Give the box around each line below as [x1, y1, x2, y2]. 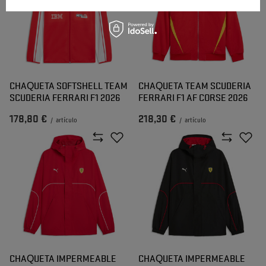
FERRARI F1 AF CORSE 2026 [138, 90, 248, 104]
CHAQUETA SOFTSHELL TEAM [9, 78, 128, 92]
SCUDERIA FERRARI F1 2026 [9, 90, 120, 104]
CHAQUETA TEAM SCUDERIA [138, 78, 251, 92]
